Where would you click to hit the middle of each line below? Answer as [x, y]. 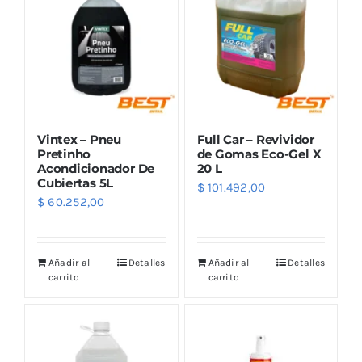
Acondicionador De [96, 168]
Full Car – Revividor [255, 139]
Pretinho [64, 154]
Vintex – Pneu [79, 139]
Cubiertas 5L [76, 183]
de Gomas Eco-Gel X [259, 154]
